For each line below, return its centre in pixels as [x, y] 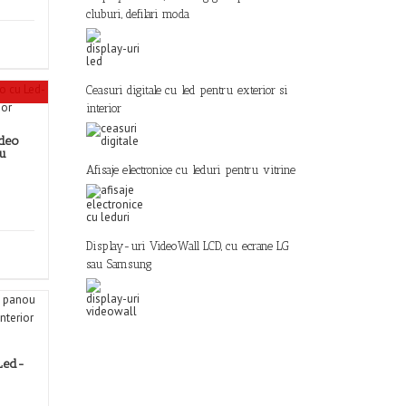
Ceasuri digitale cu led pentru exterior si [187, 90]
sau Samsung [119, 264]
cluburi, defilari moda [138, 14]
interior [104, 108]
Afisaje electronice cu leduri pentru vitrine [191, 170]
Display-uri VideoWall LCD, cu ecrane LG [188, 246]
